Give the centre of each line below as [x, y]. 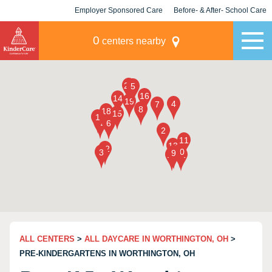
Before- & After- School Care [220, 10]
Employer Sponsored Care [119, 10]
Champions [220, 32]
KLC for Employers [119, 32]
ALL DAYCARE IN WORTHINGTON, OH [156, 239]
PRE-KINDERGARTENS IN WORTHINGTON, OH [107, 253]
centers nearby [132, 41]
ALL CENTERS [47, 239]
